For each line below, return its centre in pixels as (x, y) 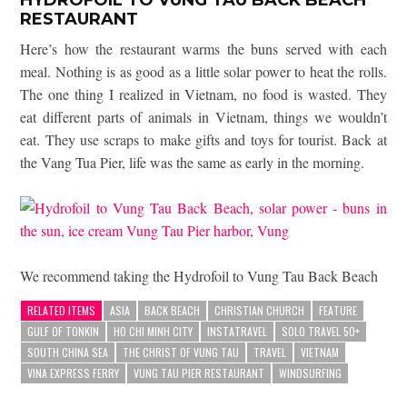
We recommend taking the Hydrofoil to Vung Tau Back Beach (199, 275)
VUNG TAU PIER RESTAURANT (199, 372)
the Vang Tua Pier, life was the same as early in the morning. (193, 162)
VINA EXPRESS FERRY (74, 372)
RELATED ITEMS (62, 310)
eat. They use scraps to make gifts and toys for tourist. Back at (203, 139)
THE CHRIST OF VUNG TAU (181, 352)
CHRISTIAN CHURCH (260, 310)
